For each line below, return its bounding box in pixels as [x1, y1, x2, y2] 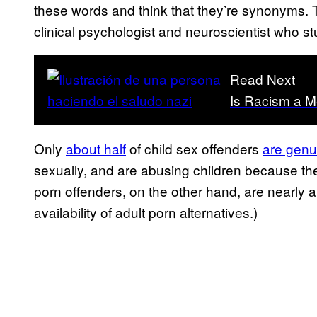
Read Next [230, 69, 295, 89]
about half [66, 139, 126, 158]
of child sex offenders [126, 139, 263, 158]
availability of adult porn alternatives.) [34, 202, 258, 222]
